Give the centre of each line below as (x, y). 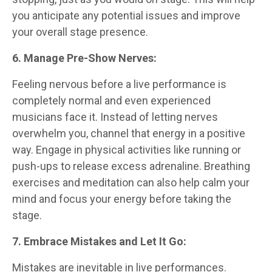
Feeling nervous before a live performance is (119, 84)
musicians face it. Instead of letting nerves (115, 117)
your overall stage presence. (81, 32)
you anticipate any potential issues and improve (126, 15)
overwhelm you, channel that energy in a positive (129, 133)
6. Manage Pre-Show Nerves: (84, 58)
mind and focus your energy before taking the (122, 199)
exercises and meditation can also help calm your (131, 182)
